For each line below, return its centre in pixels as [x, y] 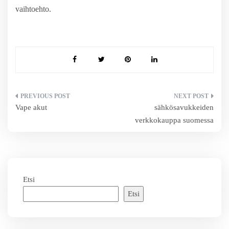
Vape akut [31, 107]
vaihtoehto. [33, 9]
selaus [32, 118]
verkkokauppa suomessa [174, 120]
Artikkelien [47, 99]
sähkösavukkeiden [184, 107]
